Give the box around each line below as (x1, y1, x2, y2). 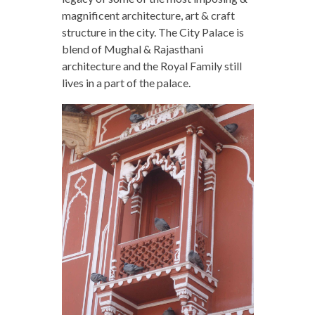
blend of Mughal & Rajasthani (61, 41, 203, 56)
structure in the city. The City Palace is (61, 25, 244, 39)
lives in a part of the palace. (61, 75, 191, 89)
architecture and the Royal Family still (61, 58, 242, 72)
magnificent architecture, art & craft (61, 8, 235, 22)
